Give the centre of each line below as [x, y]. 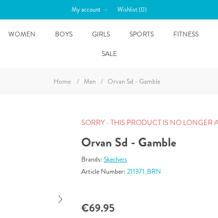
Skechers [115, 159]
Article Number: [103, 171]
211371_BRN [144, 171]
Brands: [91, 159]
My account [86, 9]
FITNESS [186, 34]
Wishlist [127, 9]
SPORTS [141, 34]
